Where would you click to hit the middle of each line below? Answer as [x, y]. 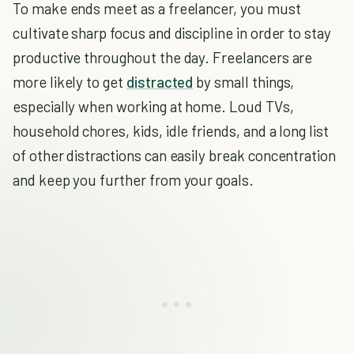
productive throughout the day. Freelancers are [163, 57]
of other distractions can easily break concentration [175, 155]
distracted [160, 82]
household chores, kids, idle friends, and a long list [171, 131]
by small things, [244, 82]
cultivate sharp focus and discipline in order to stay [172, 33]
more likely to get [70, 82]
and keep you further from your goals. [133, 180]
